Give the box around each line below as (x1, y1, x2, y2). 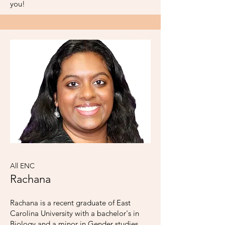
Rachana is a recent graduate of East (10, 198, 131, 207)
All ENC (10, 161, 35, 170)
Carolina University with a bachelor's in (10, 208, 139, 218)
